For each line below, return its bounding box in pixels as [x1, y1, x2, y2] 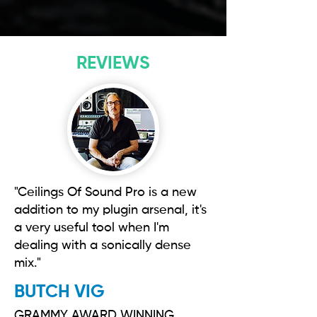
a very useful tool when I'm [14, 221, 169, 234]
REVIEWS [76, 55, 150, 73]
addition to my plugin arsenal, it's [14, 204, 207, 217]
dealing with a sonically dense [14, 239, 191, 252]
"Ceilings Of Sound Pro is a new [14, 186, 197, 199]
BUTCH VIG [14, 284, 105, 301]
